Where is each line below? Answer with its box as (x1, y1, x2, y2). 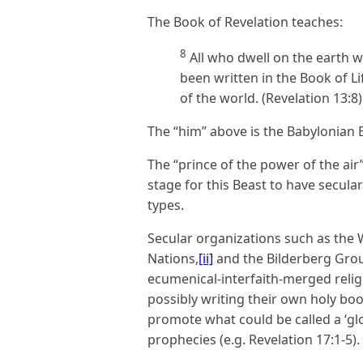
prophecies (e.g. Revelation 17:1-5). (147, 331, 360, 349)
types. (147, 196, 184, 215)
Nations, (147, 250, 199, 268)
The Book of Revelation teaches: (147, 12, 343, 31)
